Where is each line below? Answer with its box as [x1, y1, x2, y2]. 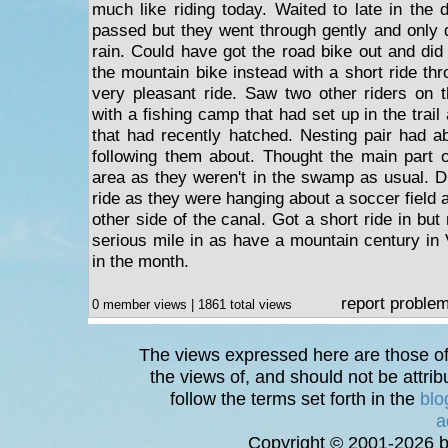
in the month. [92, 251, 189, 271]
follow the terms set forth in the [170, 388, 420, 409]
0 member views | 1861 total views [92, 297, 296, 312]
